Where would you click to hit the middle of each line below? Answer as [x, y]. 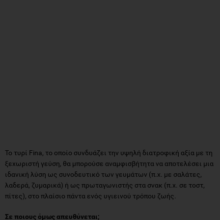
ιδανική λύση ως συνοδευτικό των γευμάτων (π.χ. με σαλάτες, [103, 174]
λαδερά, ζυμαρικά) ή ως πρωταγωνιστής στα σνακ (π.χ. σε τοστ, [105, 185]
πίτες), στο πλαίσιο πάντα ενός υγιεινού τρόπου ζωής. [91, 196]
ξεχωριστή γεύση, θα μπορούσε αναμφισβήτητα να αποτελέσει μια [109, 163]
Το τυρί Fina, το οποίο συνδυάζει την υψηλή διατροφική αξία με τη [109, 152]
